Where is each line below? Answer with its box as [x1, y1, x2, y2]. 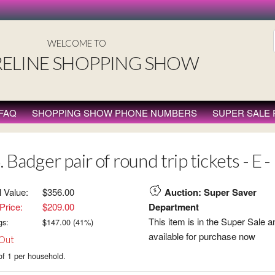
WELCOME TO [47, 37, 106, 48]
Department [148, 200, 199, 214]
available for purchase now [148, 230, 255, 242]
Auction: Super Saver [164, 185, 257, 199]
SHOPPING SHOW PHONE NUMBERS [31, 106, 197, 119]
